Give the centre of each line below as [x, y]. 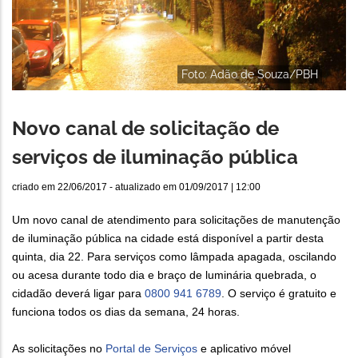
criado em [35, 187]
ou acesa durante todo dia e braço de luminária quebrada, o [164, 275]
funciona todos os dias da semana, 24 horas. [126, 312]
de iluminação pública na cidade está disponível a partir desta [168, 239]
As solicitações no [59, 349]
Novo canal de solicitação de [145, 129]
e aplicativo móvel [244, 349]
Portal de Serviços [151, 349]
